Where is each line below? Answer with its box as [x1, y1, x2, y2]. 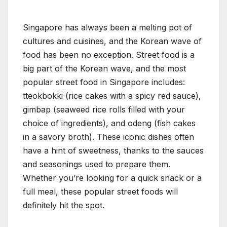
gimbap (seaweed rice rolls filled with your [23, 104, 185, 115]
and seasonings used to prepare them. [23, 159, 170, 169]
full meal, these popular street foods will [23, 186, 178, 197]
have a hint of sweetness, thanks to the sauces [23, 145, 204, 156]
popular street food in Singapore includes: [23, 77, 185, 87]
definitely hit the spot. [23, 200, 104, 210]
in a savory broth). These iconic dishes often [23, 131, 194, 142]
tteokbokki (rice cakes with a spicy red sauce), [23, 90, 201, 101]
